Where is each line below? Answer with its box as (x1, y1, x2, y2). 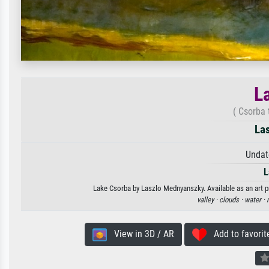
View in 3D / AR (106, 228, 174, 240)
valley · (197, 195, 219, 204)
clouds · (219, 195, 244, 204)
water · (244, 195, 267, 204)
